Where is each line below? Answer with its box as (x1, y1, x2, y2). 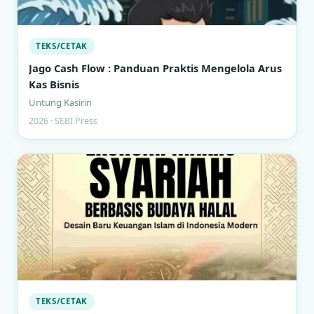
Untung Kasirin (29, 96, 92, 109)
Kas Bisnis (29, 77, 79, 91)
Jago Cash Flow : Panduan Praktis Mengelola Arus (29, 61, 282, 75)
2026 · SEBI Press (29, 115, 97, 127)
